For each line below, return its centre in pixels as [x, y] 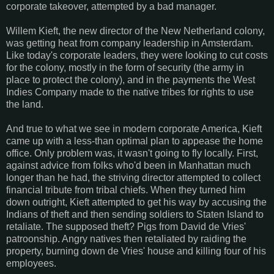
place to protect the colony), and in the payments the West [131, 80]
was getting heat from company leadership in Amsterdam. [130, 43]
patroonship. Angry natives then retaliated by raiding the [126, 239]
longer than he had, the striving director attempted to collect [133, 177]
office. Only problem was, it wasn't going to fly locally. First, [132, 153]
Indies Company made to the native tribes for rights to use [130, 92]
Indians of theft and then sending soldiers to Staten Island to [135, 214]
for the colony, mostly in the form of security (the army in [125, 67]
